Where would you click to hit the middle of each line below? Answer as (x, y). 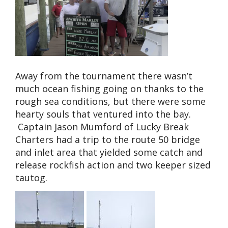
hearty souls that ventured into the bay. (103, 114)
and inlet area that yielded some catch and (109, 152)
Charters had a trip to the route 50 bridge (108, 139)
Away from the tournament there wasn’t (104, 76)
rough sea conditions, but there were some (110, 101)
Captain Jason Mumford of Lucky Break (102, 127)
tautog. (31, 178)
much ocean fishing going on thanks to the (109, 89)
